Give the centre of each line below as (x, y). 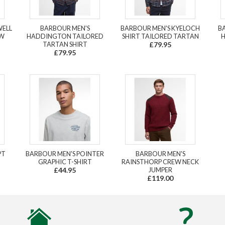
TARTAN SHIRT (65, 44)
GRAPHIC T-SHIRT (65, 161)
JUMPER (160, 170)
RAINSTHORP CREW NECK (160, 161)
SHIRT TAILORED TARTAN (160, 36)
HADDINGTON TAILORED (65, 36)
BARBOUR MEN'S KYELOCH (160, 28)
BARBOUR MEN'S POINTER (65, 153)
